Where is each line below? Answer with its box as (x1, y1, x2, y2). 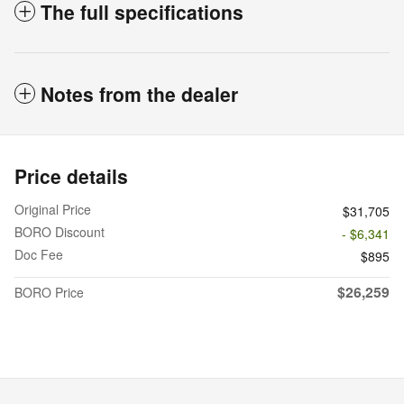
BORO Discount (14, 222, 105, 241)
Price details (14, 161, 128, 189)
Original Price (14, 199, 91, 218)
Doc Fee (14, 244, 63, 263)
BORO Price (14, 282, 84, 301)
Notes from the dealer (41, 79, 238, 107)
